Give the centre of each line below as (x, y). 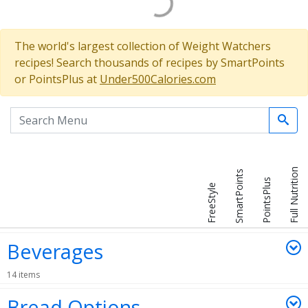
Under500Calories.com (158, 79)
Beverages (55, 251)
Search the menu (54, 115)
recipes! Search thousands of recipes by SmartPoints (150, 63)
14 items (23, 275)
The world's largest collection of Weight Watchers (143, 46)
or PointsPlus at (57, 79)
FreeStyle (211, 203)
